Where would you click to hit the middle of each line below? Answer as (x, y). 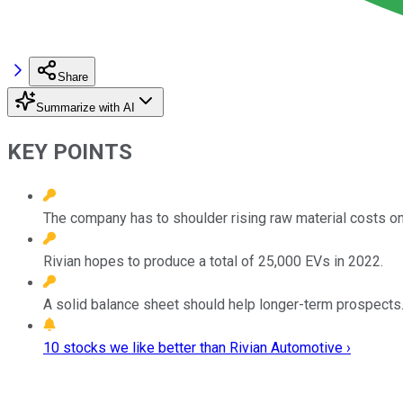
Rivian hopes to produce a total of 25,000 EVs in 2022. (213, 261)
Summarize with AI (85, 107)
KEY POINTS (70, 152)
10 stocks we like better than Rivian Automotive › (197, 347)
